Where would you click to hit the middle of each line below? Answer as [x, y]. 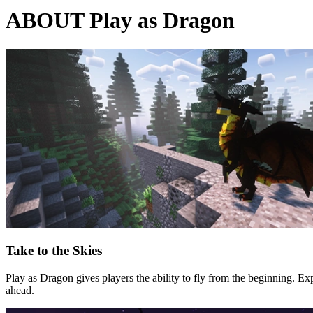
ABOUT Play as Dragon [120, 21]
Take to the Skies [54, 251]
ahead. [20, 291]
